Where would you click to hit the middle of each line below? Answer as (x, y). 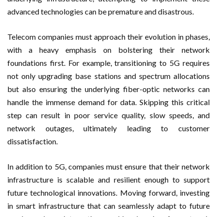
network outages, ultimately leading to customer (108, 128)
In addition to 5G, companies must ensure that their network (108, 166)
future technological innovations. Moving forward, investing (108, 192)
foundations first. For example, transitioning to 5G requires (108, 62)
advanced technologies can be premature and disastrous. (101, 11)
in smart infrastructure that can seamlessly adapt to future (108, 205)
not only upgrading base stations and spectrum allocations (108, 76)
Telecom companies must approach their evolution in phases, (108, 36)
